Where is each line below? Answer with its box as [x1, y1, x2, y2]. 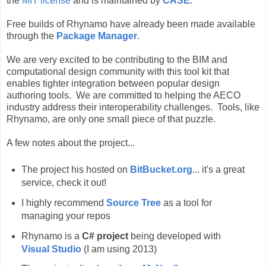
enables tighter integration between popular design [7, 78, 220, 88]
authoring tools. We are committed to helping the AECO [7, 90, 240, 100]
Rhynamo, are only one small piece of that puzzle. [7, 113, 216, 124]
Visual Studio [21, 243, 81, 254]
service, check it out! [21, 177, 106, 188]
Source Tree [106, 197, 161, 208]
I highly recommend [21, 197, 106, 208]
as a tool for [160, 197, 212, 208]
